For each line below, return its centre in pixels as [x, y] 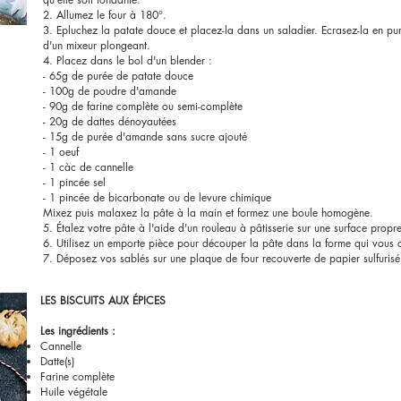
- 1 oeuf [61, 152]
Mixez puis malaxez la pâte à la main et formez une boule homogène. [208, 213]
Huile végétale [76, 392]
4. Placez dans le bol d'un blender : [128, 60]
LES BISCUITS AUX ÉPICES [103, 300]
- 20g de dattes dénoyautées [110, 121]
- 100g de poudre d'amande [110, 91]
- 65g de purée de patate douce [118, 76]
